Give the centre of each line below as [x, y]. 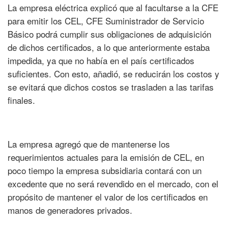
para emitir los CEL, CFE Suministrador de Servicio [106, 21]
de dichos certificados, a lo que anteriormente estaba [109, 47]
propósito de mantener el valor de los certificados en [108, 197]
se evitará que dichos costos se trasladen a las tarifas [111, 87]
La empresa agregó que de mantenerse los [89, 144]
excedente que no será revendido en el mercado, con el [113, 184]
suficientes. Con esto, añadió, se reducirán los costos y [113, 74]
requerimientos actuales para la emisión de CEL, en [106, 157]
